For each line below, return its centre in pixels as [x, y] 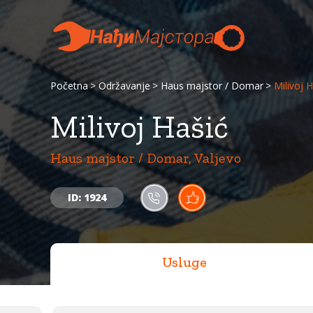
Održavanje [124, 86]
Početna [69, 86]
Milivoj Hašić [139, 127]
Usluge [184, 262]
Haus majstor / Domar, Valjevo [146, 158]
